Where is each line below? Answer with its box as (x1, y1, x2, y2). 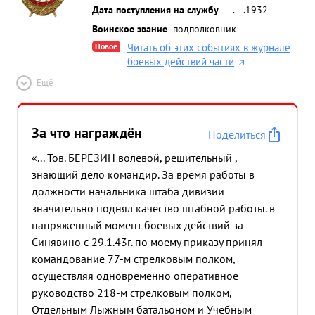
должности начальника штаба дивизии (32, 184, 224, 198)
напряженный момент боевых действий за (32, 218, 243, 232)
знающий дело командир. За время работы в (32, 167, 255, 181)
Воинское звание (92, 22, 167, 35)
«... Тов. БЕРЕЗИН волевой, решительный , (32, 150, 237, 165)
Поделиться (208, 127, 266, 141)
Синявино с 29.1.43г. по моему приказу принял (32, 235, 262, 249)
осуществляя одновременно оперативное (32, 269, 238, 283)
